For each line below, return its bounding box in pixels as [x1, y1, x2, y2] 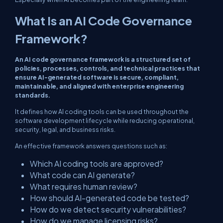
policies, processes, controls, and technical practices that [15, 64, 200, 72]
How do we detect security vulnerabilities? [30, 205, 186, 214]
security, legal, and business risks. [15, 125, 115, 133]
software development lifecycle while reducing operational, [15, 116, 195, 124]
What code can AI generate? [30, 170, 135, 180]
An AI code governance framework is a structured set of [15, 55, 191, 63]
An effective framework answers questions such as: [15, 142, 167, 150]
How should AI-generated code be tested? [30, 193, 189, 203]
